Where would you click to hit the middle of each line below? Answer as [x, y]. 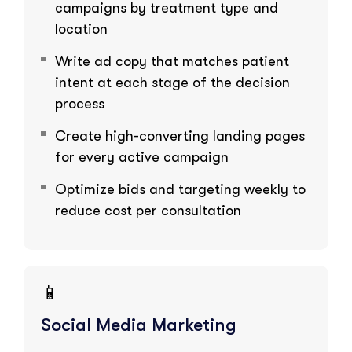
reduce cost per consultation [148, 210]
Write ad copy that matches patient [172, 61]
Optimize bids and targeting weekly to [180, 189]
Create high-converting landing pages [180, 136]
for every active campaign [142, 157]
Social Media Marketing [139, 324]
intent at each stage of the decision [172, 82]
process [80, 103]
